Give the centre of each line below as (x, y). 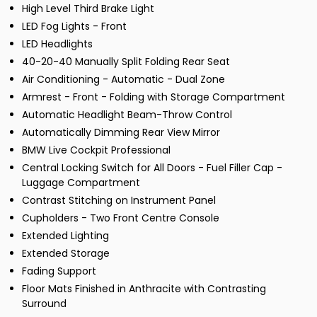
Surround (44, 304)
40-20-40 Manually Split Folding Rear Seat (126, 62)
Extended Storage (66, 254)
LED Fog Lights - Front (74, 27)
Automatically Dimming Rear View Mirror (121, 133)
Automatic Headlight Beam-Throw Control (127, 115)
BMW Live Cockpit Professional (96, 150)
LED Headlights (57, 44)
